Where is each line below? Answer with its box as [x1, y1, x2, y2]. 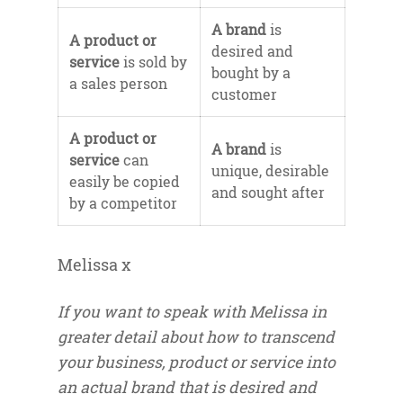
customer [211, 85, 277, 104]
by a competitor [69, 193, 177, 213]
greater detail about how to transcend [58, 327, 335, 348]
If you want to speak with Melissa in [58, 301, 327, 323]
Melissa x [58, 255, 130, 276]
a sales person [69, 74, 167, 94]
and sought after [211, 183, 325, 202]
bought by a [211, 63, 291, 83]
